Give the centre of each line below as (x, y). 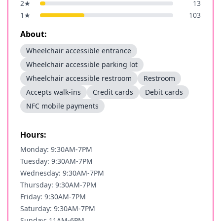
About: (34, 34)
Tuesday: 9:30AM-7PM (56, 161)
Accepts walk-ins (54, 92)
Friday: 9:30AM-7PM (53, 197)
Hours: (33, 135)
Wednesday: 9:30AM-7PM (62, 173)
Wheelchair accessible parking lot (82, 64)
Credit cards (113, 92)
